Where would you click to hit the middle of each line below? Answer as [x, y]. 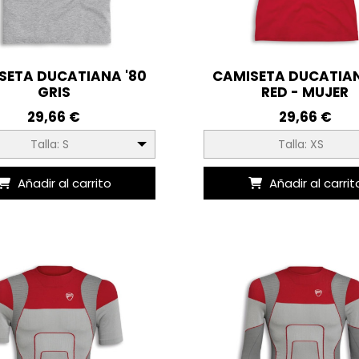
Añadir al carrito [64, 184]
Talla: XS [301, 144]
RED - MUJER [305, 92]
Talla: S [50, 144]
